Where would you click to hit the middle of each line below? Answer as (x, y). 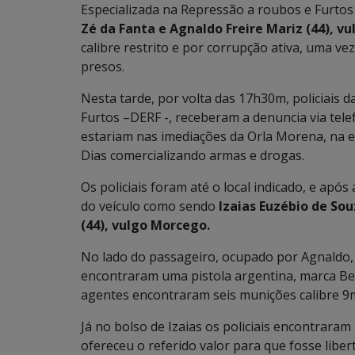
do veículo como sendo (150, 206)
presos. (103, 67)
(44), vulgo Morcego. (145, 225)
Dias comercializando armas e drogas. (193, 155)
